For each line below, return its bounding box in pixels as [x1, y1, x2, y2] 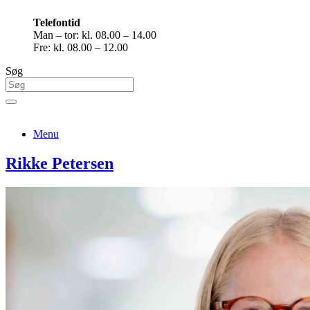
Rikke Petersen [6, 154, 113, 172]
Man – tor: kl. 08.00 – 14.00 [33, 28, 156, 41]
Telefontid [33, 16, 80, 28]
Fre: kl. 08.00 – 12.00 [33, 41, 128, 53]
